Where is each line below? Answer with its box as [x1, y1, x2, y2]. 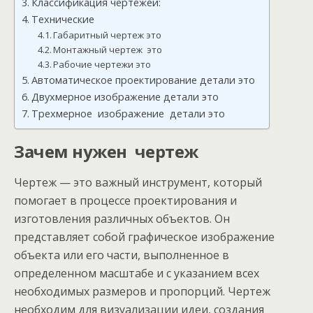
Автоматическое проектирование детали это [31, 73, 255, 87]
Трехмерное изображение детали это [31, 107, 225, 120]
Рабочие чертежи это [53, 58, 152, 71]
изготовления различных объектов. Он [14, 211, 230, 226]
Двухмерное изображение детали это [31, 90, 219, 103]
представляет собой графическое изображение [14, 229, 275, 245]
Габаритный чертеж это [53, 29, 162, 41]
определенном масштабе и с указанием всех [14, 265, 259, 281]
